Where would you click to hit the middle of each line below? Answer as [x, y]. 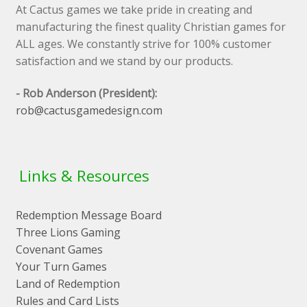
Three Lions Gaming [68, 233]
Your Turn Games [61, 267]
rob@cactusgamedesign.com [89, 111]
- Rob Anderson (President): [86, 94]
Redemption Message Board [88, 216]
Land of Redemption [67, 284]
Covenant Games [59, 250]
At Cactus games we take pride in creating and [134, 9]
